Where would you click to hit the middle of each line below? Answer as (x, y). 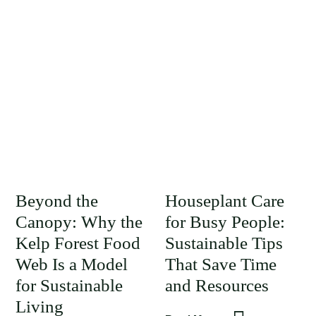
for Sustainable (69, 285)
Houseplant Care (224, 201)
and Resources (217, 285)
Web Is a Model (72, 264)
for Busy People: (225, 222)
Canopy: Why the (79, 222)
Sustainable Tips (224, 243)
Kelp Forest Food (78, 243)
